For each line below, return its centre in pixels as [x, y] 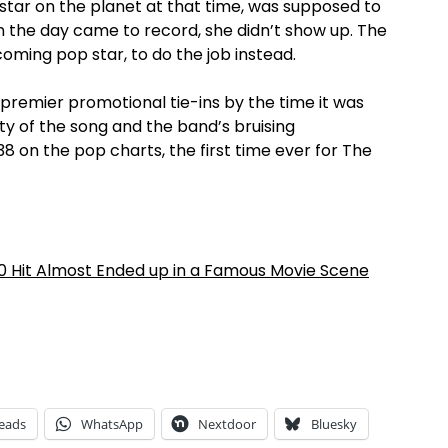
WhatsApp [112, 423]
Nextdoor [227, 423]
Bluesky [334, 423]
